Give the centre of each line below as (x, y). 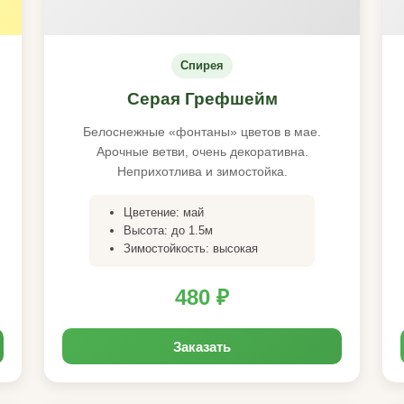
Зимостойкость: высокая (191, 248)
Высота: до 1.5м (168, 230)
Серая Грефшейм (202, 99)
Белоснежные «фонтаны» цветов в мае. (202, 132)
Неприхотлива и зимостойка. (202, 171)
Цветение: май (164, 212)
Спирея (202, 65)
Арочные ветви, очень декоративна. (202, 151)
